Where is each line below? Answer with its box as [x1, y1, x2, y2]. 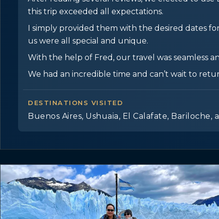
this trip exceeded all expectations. [28, 7, 163, 16]
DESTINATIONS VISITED [28, 99, 123, 107]
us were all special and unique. [28, 36, 148, 45]
